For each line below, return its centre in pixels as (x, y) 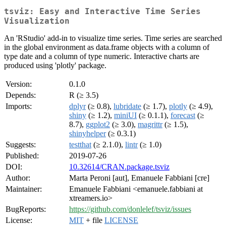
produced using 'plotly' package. (55, 66)
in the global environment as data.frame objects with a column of (107, 47)
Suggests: (21, 145)
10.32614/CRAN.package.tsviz (119, 167)
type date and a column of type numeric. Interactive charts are (102, 56)
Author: (18, 178)
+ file (94, 220)
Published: (22, 156)
